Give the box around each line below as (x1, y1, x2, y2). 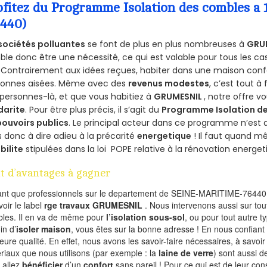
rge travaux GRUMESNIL (44, 199, 145, 212)
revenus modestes (128, 77, 210, 90)
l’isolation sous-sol (106, 211, 185, 223)
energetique (137, 130, 192, 142)
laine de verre (159, 247, 214, 259)
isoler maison (16, 223, 72, 235)
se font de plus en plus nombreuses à (85, 38, 247, 51)
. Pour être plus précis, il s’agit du (25, 104, 162, 116)
